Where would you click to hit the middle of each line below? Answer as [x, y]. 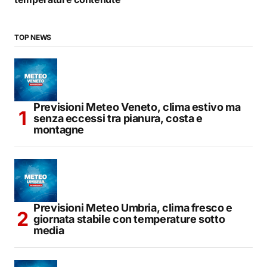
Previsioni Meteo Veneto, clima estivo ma [137, 107]
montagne [59, 130]
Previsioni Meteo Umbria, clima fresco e [133, 208]
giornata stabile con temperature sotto [129, 219]
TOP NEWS [33, 38]
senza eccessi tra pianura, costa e [118, 119]
